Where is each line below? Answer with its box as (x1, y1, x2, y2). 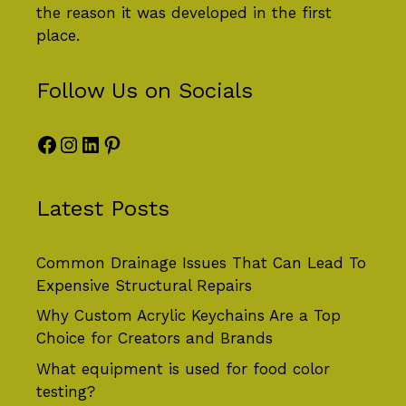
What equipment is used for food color (36, 359, 330, 378)
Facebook (35, 130, 133, 157)
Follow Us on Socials (36, 77, 253, 103)
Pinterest (101, 130, 197, 157)
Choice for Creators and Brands (36, 329, 273, 348)
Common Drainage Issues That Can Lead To (36, 253, 366, 272)
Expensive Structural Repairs (36, 275, 252, 295)
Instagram (57, 130, 163, 157)
